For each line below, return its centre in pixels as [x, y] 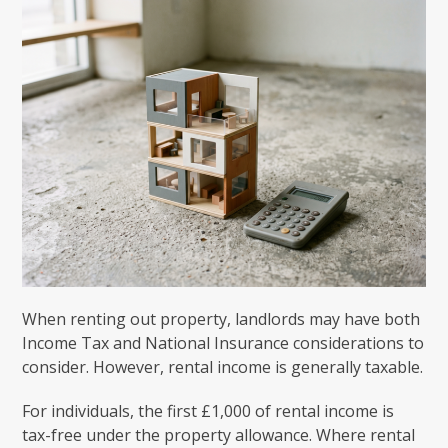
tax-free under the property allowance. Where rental [219, 434]
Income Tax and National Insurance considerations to [223, 342]
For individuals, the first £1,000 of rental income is [208, 410]
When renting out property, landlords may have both [221, 318]
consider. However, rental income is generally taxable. [223, 366]
